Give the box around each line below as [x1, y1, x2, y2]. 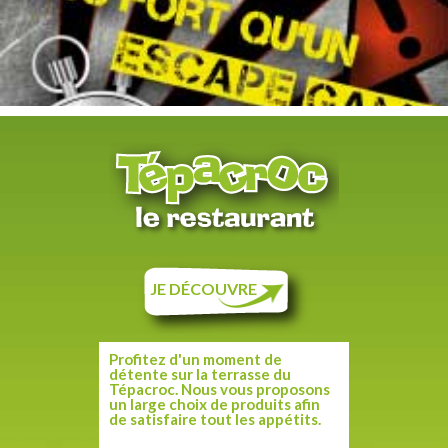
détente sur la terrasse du [109, 364, 291, 383]
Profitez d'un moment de [109, 349, 282, 368]
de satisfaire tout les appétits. [109, 409, 321, 428]
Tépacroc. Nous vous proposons [109, 379, 330, 398]
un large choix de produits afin [109, 394, 320, 413]
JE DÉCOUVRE [149, 278, 257, 298]
